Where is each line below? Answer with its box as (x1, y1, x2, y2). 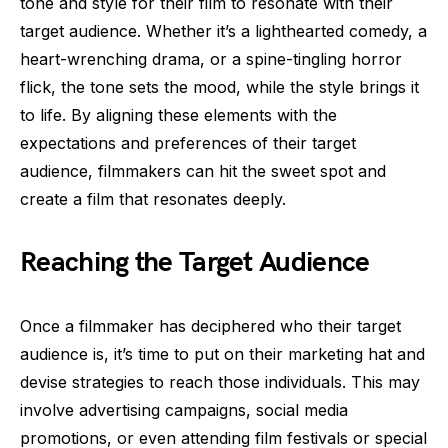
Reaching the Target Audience (20, 245, 370, 279)
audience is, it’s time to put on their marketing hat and (20, 343, 425, 364)
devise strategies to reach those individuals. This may (20, 371, 420, 392)
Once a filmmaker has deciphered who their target (20, 315, 401, 336)
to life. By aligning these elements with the (20, 104, 337, 125)
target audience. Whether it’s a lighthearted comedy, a (20, 20, 427, 41)
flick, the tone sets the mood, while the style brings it (20, 76, 419, 97)
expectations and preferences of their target (20, 132, 356, 153)
